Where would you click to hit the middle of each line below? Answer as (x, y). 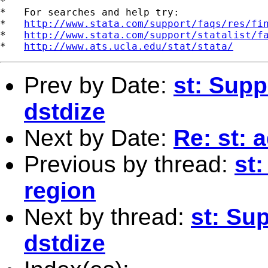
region (60, 190)
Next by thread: (107, 217)
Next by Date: (99, 138)
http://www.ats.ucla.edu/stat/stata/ (129, 46)
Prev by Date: (99, 85)
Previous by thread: (129, 164)
